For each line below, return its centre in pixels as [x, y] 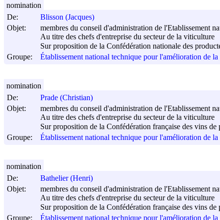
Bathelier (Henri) [67, 178]
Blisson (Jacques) [67, 17]
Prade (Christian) [67, 98]
